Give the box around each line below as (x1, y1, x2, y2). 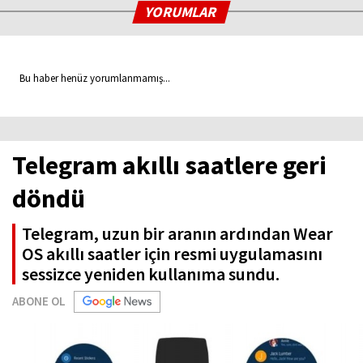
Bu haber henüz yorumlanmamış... (12, 71, 170, 86)
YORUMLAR (143, 2, 220, 22)
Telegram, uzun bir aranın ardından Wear (22, 222, 333, 246)
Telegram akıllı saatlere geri (12, 149, 327, 182)
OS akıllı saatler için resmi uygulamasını (22, 242, 322, 266)
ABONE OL (12, 293, 66, 310)
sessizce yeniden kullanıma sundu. (22, 263, 280, 286)
